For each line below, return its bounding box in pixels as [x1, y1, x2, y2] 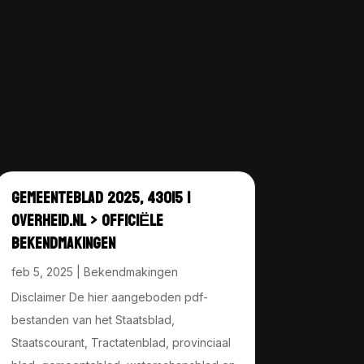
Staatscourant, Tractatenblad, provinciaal [11, 335, 231, 349]
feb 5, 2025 [11, 264, 73, 279]
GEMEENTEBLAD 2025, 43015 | [11, 183, 190, 213]
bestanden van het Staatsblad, [11, 312, 175, 327]
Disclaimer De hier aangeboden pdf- [11, 289, 208, 304]
